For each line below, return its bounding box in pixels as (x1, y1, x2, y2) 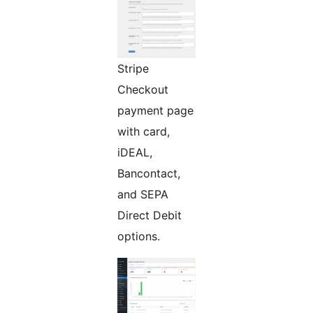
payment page (117, 103, 194, 118)
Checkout (117, 82, 168, 97)
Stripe (117, 61, 149, 76)
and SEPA (117, 187, 168, 202)
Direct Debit (117, 208, 182, 223)
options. (117, 229, 160, 244)
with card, (117, 124, 170, 139)
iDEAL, (117, 145, 152, 160)
